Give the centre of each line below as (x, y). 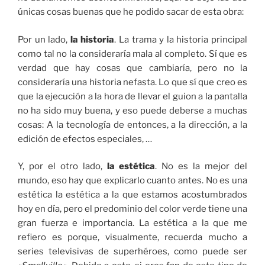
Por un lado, (44, 39)
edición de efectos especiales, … (85, 139)
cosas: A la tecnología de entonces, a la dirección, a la (132, 125)
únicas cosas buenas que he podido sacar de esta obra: (131, 12)
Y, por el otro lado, (60, 167)
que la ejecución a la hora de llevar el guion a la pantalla (132, 96)
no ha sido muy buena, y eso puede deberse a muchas (132, 110)
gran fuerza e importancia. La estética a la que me (132, 223)
